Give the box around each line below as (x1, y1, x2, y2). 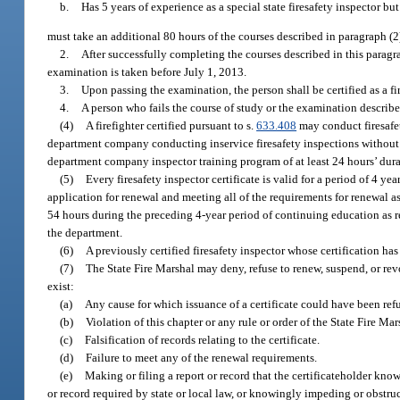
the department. (47, 226, 123, 240)
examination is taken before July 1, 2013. (47, 65, 247, 79)
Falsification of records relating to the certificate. (85, 333, 321, 347)
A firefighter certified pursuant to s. (86, 119, 257, 133)
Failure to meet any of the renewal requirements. (86, 351, 318, 365)
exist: (47, 279, 75, 294)
